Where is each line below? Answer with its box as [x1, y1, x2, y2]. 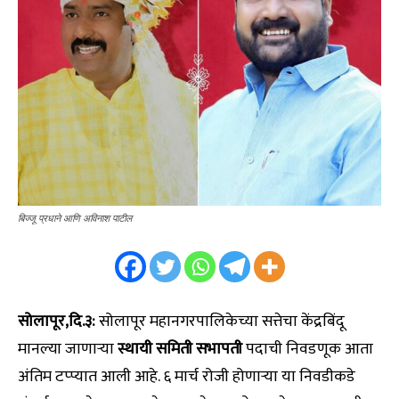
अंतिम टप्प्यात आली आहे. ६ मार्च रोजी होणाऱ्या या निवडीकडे [18, 363, 355, 391]
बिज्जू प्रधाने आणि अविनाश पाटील [18, 212, 132, 225]
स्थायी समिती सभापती [118, 336, 242, 363]
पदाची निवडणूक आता [242, 336, 373, 363]
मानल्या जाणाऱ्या [18, 336, 118, 363]
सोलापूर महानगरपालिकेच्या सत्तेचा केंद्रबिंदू [95, 308, 345, 336]
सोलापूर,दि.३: [18, 308, 95, 336]
